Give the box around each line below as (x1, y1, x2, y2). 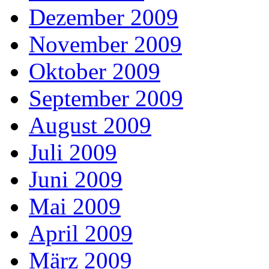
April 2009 (29, 220, 133, 247)
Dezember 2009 (29, 4, 178, 31)
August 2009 (29, 112, 151, 139)
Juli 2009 (29, 139, 117, 166)
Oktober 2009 (29, 58, 160, 85)
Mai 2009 (29, 193, 121, 220)
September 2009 (29, 85, 183, 112)
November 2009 (29, 31, 182, 58)
